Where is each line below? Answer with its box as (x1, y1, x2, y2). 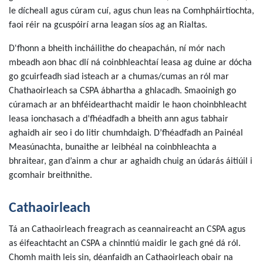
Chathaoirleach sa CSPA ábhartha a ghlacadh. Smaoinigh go (9, 86, 236, 96)
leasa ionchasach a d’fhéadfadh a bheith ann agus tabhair (9, 114, 228, 124)
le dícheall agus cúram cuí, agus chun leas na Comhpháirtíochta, (9, 6, 254, 16)
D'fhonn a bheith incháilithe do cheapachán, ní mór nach (9, 44, 225, 54)
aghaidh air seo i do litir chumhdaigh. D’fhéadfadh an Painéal (9, 129, 243, 139)
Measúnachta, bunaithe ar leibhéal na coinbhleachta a (9, 143, 217, 153)
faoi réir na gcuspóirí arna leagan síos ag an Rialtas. (9, 21, 207, 31)
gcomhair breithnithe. (9, 171, 92, 181)
